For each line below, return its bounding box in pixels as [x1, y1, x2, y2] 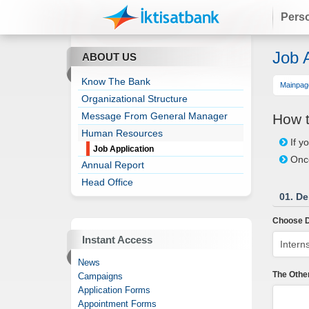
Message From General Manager [81, 110, 228, 121]
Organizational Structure [81, 93, 188, 104]
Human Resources [81, 128, 163, 139]
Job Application [93, 144, 154, 154]
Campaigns [78, 271, 123, 281]
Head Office [81, 177, 134, 188]
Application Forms [78, 285, 151, 295]
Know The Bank [81, 76, 151, 87]
